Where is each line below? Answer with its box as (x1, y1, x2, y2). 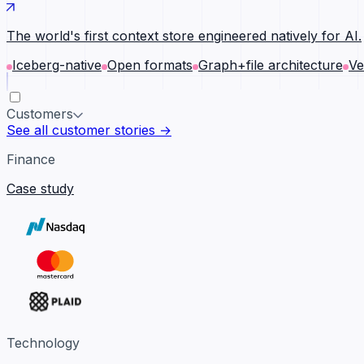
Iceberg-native (12, 57, 102, 73)
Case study (6, 180, 74, 197)
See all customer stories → (6, 122, 171, 138)
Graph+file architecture (198, 57, 343, 73)
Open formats (107, 57, 193, 73)
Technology (6, 335, 80, 351)
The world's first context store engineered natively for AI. (6, 28, 362, 44)
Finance (6, 151, 55, 167)
